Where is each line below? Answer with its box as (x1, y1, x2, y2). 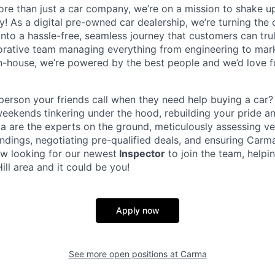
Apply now (115, 204, 160, 215)
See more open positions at (68, 248, 180, 259)
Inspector (117, 147, 165, 160)
